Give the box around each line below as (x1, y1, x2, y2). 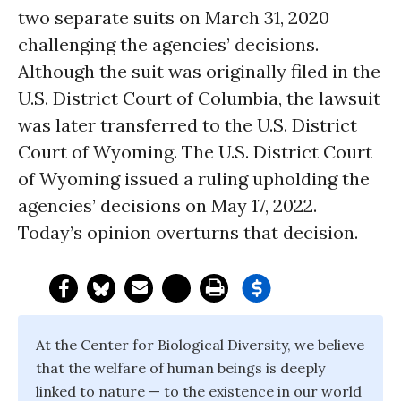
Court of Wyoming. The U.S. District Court (18, 141, 372, 163)
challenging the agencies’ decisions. (18, 33, 319, 55)
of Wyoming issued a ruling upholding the (18, 167, 370, 190)
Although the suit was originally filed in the (18, 60, 380, 82)
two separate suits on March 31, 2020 (18, 6, 329, 29)
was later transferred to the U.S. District (18, 114, 357, 136)
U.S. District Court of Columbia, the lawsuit (18, 87, 380, 109)
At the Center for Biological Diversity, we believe (36, 336, 364, 354)
